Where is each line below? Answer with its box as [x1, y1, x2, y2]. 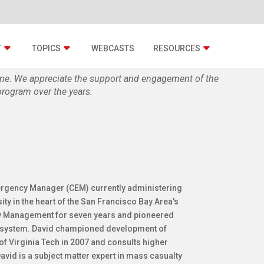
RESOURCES [153, 43, 200, 53]
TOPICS [32, 43, 61, 53]
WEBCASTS [91, 43, 134, 53]
